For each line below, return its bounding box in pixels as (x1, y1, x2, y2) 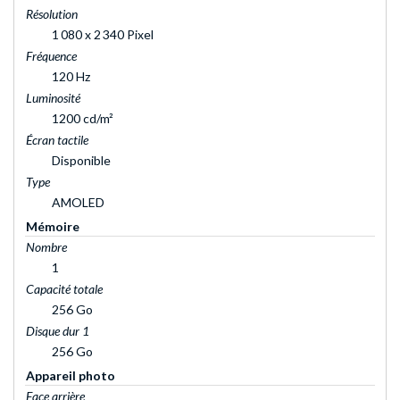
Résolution (26, 5, 78, 21)
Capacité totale (26, 280, 103, 296)
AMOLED (52, 194, 104, 210)
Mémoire (26, 218, 79, 234)
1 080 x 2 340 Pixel (52, 26, 154, 42)
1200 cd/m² (52, 110, 113, 126)
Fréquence (26, 47, 77, 63)
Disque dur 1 (26, 322, 89, 338)
